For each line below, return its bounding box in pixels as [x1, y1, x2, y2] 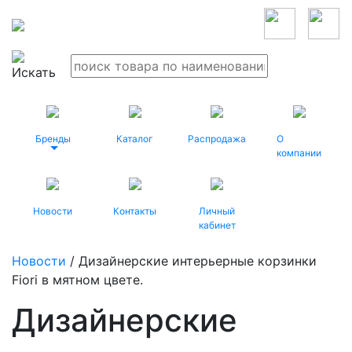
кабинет [198, 219, 236, 231]
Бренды [35, 133, 71, 145]
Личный [199, 205, 236, 217]
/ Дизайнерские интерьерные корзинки [66, 253, 317, 269]
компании [276, 147, 321, 159]
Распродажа [188, 133, 247, 145]
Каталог [116, 133, 154, 145]
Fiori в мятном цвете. [12, 272, 143, 288]
